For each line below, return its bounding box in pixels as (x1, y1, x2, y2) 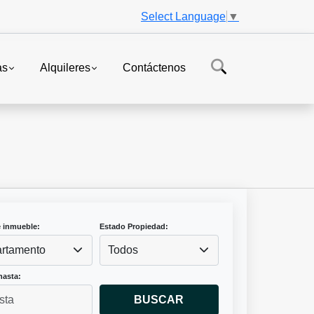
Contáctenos (123, 62, 186, 74)
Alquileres (39, 62, 90, 74)
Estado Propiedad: (99, 222, 168, 231)
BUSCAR (134, 294, 184, 306)
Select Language (141, 10, 226, 22)
